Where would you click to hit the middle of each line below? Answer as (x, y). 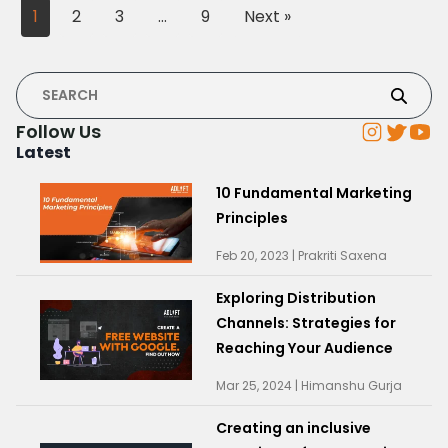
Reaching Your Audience (304, 347)
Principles (252, 217)
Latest (43, 152)
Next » (267, 16)
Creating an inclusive (293, 427)
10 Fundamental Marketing (314, 192)
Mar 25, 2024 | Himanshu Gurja (309, 385)
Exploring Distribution (296, 297)
